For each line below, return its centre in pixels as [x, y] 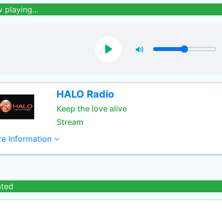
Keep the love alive [91, 109]
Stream [70, 122]
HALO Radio [85, 94]
